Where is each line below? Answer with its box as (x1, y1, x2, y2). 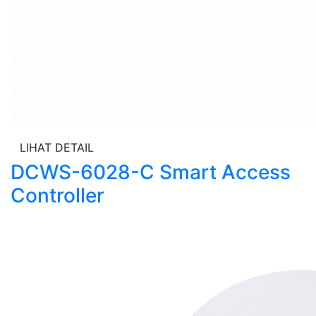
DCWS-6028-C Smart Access (11, 160, 291, 184)
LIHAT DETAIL (20, 140, 94, 154)
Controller (11, 183, 104, 207)
